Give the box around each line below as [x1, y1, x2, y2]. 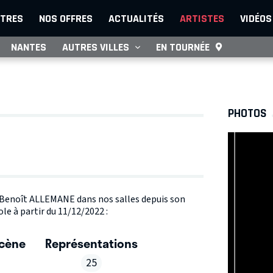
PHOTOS [228, 106, 267, 120]
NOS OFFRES [39, 12, 93, 24]
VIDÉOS [240, 12, 272, 24]
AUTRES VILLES [62, 41, 129, 53]
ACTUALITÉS [108, 12, 164, 24]
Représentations [44, 234, 138, 253]
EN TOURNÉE [156, 41, 210, 53]
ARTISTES [180, 12, 224, 24]
